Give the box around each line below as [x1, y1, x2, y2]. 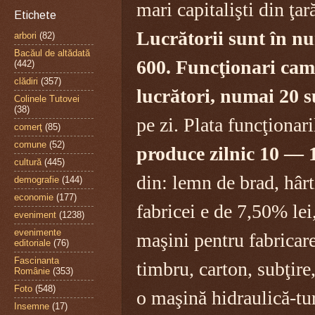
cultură [14, 157, 41, 168]
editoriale [14, 238, 51, 249]
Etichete [14, 8, 56, 21]
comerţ [14, 122, 42, 133]
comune [14, 139, 46, 150]
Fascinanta [14, 255, 59, 266]
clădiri [14, 76, 38, 87]
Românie [14, 266, 50, 277]
